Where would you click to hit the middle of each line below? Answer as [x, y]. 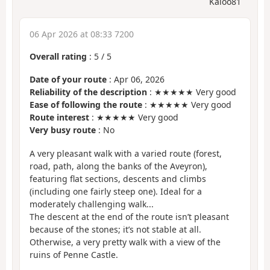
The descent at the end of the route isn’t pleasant [129, 216]
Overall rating [58, 56]
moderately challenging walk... [92, 204]
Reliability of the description [88, 92]
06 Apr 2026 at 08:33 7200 [82, 34]
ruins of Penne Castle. [74, 254]
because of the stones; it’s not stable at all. [115, 229]
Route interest [59, 118]
